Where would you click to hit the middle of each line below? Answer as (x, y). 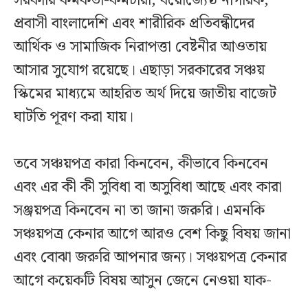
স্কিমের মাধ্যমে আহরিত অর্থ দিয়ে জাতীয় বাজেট (145, 94)
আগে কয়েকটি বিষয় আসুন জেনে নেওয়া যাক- (143, 281)
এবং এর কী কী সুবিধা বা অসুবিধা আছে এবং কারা (148, 188)
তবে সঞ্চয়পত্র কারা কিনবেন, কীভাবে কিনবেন (141, 164)
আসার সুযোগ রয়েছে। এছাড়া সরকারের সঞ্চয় (139, 71)
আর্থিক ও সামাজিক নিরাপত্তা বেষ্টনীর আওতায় (140, 47)
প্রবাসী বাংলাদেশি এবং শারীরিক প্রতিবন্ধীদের (134, 24)
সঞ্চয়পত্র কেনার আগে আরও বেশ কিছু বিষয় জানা (152, 234)
